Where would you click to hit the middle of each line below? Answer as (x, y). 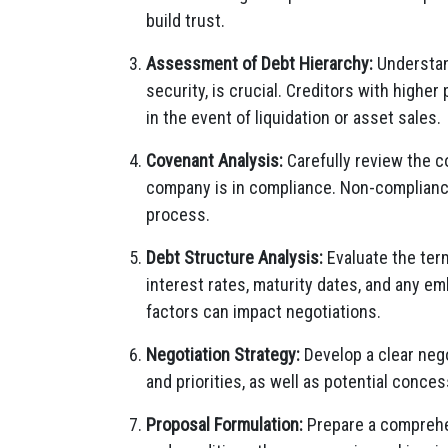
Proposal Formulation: (224, 424)
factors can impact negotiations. (263, 311)
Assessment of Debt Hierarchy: (259, 63)
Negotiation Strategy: (223, 354)
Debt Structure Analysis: (234, 257)
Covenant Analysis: (214, 160)
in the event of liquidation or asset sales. (293, 117)
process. (178, 214)
